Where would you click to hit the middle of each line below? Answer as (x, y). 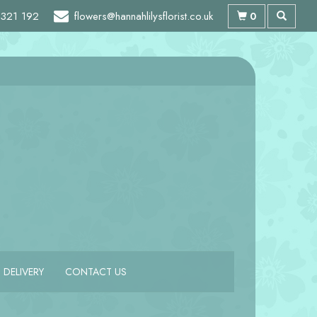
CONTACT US (96, 272)
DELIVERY (23, 272)
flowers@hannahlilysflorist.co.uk (144, 16)
